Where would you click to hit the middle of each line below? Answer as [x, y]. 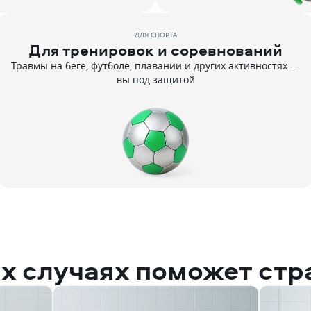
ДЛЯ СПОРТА [155, 35]
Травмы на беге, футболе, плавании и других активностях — [155, 66]
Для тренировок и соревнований [155, 50]
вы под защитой [155, 79]
